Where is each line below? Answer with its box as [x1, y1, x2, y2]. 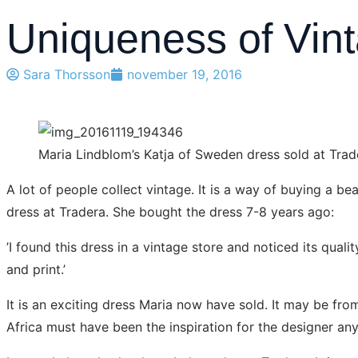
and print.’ [6, 261, 66, 277]
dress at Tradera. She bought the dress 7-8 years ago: [6, 204, 334, 220]
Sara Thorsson [23, 66, 110, 82]
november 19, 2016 [127, 66, 242, 82]
